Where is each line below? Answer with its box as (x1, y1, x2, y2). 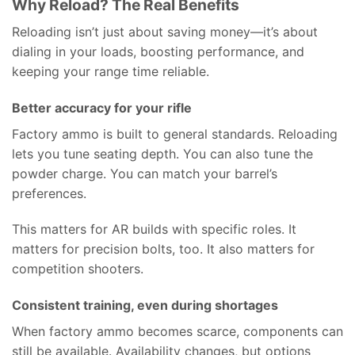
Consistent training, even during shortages (12, 297, 278, 314)
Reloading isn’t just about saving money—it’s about (12, 23, 318, 40)
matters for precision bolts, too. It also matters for (12, 241, 315, 258)
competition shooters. (12, 261, 143, 277)
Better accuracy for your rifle (12, 99, 192, 116)
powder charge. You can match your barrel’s (12, 165, 277, 181)
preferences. (12, 185, 86, 201)
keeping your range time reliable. (12, 63, 209, 79)
